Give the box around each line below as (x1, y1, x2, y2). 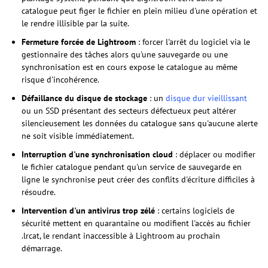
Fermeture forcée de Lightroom (22, 36, 136, 47)
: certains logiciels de (155, 205, 234, 216)
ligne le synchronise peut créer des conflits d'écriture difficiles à (22, 173, 255, 185)
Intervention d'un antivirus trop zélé (22, 205, 155, 216)
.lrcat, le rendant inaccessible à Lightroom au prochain (22, 230, 220, 241)
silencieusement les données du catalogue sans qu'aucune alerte (22, 117, 258, 129)
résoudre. (22, 186, 56, 197)
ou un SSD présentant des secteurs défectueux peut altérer (22, 105, 236, 116)
